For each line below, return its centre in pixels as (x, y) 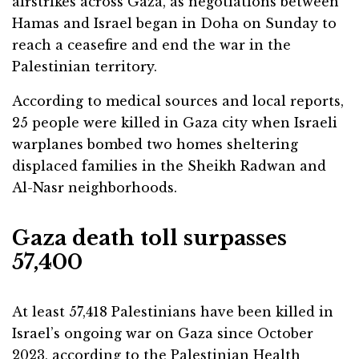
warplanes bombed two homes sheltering (155, 145)
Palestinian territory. (85, 67)
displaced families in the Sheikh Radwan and (169, 166)
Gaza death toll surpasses (149, 238)
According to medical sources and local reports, (178, 101)
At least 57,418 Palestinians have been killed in (173, 312)
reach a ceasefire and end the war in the (151, 45)
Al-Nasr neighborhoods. (95, 188)
